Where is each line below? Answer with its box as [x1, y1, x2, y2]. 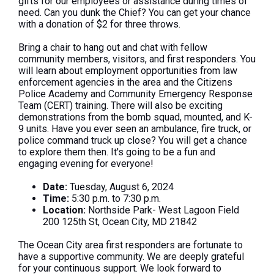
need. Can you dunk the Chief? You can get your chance [18, 6, 251, 18]
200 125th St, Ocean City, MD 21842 [43, 215, 197, 228]
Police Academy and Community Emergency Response [18, 87, 253, 100]
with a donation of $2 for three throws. [18, 18, 180, 30]
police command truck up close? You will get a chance [18, 134, 247, 146]
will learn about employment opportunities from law [18, 64, 237, 76]
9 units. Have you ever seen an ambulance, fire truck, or [18, 122, 251, 135]
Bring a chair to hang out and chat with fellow [18, 41, 207, 53]
